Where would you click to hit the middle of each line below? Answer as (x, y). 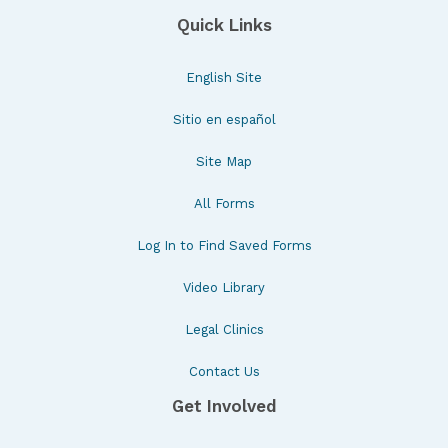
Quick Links (224, 24)
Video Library (224, 287)
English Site (224, 77)
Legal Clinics (224, 329)
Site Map (224, 161)
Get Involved (224, 405)
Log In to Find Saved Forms (224, 245)
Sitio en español (224, 119)
